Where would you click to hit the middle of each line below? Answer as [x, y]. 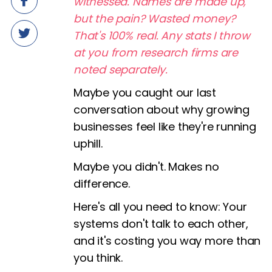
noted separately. [121, 70]
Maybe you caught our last [145, 93]
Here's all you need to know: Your [160, 207]
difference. [102, 184]
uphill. [88, 144]
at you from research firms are [156, 53]
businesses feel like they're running [165, 127]
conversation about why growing [161, 110]
